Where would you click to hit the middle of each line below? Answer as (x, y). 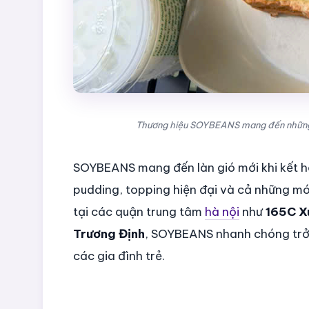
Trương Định (109, 233)
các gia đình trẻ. (119, 256)
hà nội (222, 211)
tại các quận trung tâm (139, 211)
